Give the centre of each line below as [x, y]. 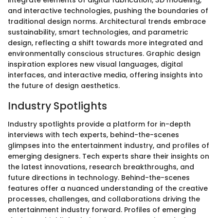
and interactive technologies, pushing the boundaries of [108, 10]
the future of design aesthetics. [64, 85]
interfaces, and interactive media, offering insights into [105, 75]
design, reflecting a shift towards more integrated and [105, 43]
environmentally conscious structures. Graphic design [104, 53]
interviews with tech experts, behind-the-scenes [93, 135]
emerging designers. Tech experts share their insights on [109, 156]
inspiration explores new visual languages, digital [95, 64]
